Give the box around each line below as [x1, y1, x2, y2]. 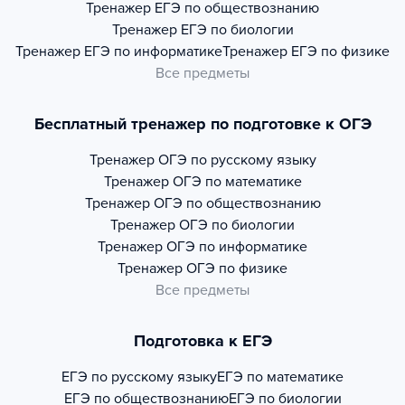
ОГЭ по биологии [179, 216, 295, 234]
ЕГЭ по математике [217, 368, 344, 386]
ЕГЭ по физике [291, 42, 390, 61]
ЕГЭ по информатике [84, 42, 222, 61]
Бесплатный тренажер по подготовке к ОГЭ [33, 114, 372, 134]
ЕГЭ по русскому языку [61, 368, 217, 386]
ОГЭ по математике [172, 173, 302, 191]
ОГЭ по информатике [166, 238, 307, 256]
